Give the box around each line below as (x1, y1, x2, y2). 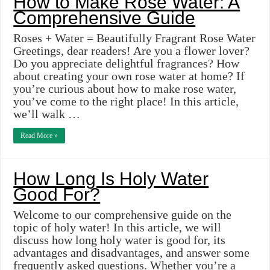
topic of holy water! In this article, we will (13, 221, 222, 234)
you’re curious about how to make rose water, (13, 82, 237, 96)
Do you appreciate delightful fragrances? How (13, 57, 240, 71)
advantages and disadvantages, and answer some (13, 246, 250, 260)
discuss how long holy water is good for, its (13, 233, 226, 247)
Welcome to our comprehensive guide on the (13, 208, 232, 222)
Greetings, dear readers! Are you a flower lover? (13, 44, 250, 58)
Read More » (20, 131, 58, 140)
